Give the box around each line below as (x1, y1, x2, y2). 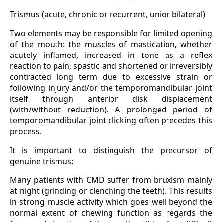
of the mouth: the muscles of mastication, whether (10, 39, 212, 50)
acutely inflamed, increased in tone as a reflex (10, 50, 212, 61)
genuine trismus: (10, 156, 73, 167)
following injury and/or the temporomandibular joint (10, 82, 212, 94)
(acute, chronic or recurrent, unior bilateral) (40, 9, 205, 20)
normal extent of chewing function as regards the (10, 207, 212, 219)
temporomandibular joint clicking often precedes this (10, 115, 212, 126)
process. (10, 126, 42, 137)
